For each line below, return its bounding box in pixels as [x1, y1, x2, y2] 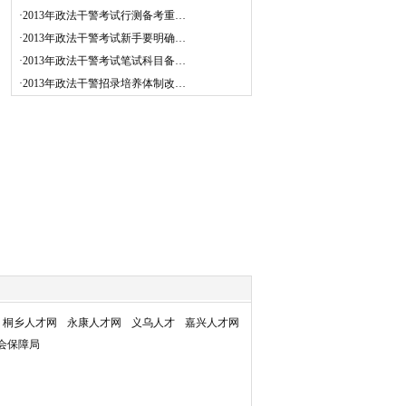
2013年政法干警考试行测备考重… [22, 9, 186, 22]
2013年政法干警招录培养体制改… [22, 77, 186, 90]
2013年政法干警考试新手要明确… [22, 32, 186, 44]
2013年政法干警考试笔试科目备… [22, 54, 186, 67]
